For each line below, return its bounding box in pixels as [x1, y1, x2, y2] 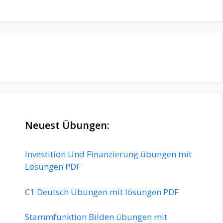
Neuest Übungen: [25, 118, 110, 132]
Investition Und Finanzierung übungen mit [25, 148, 192, 160]
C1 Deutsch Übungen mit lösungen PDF [25, 186, 179, 198]
